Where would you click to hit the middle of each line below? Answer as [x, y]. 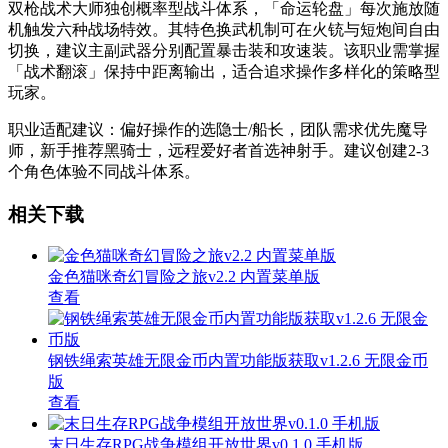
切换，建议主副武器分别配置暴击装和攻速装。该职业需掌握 [224, 50]
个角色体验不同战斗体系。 [104, 171]
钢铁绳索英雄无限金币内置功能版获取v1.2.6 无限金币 [238, 361]
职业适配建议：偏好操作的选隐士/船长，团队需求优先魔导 [218, 129]
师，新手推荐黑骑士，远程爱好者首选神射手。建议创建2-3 [218, 150]
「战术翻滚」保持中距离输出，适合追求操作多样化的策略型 [224, 71]
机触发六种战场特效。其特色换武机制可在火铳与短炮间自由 [224, 29]
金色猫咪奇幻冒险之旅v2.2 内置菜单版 [184, 277]
